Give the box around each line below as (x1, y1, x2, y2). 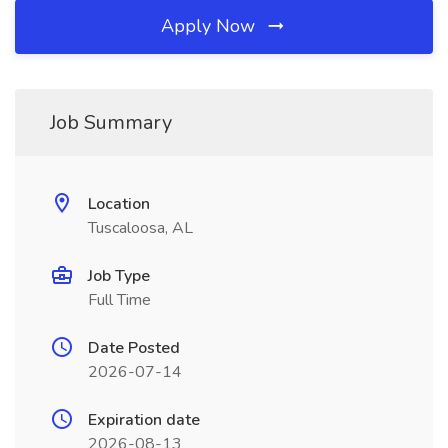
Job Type (88, 265, 150, 287)
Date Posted (88, 337, 180, 359)
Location (88, 193, 150, 215)
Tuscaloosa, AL (88, 217, 193, 239)
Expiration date (88, 409, 200, 431)
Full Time (88, 289, 151, 311)
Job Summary (50, 109, 172, 136)
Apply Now (161, 14, 260, 38)
